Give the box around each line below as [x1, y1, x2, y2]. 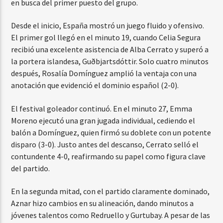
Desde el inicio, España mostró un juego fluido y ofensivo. [11, 20, 205, 31]
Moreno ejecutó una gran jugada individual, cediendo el [11, 115, 196, 125]
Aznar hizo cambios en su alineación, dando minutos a [11, 198, 194, 208]
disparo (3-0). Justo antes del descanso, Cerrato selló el [11, 139, 199, 149]
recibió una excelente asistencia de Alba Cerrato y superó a [11, 44, 209, 55]
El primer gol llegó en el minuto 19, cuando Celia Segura [11, 32, 201, 43]
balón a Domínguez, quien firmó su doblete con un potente [11, 127, 212, 137]
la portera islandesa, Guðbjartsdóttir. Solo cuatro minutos [11, 56, 209, 67]
